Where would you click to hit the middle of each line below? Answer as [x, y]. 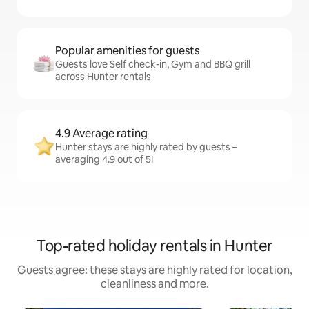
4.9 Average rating [101, 133]
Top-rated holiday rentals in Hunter [154, 246]
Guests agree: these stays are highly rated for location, [154, 270]
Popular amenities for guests [127, 51]
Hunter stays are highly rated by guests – [146, 147]
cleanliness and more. [154, 284]
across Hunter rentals [103, 77]
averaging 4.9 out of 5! [104, 159]
